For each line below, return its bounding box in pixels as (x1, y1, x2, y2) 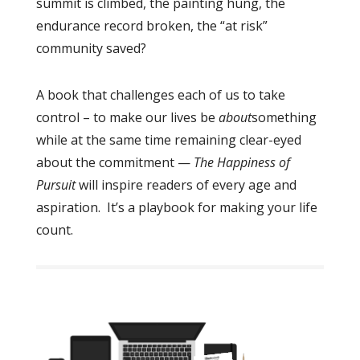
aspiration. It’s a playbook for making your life (35, 198, 317, 216)
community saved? (35, 39, 146, 57)
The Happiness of (193, 153, 290, 171)
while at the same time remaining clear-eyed (35, 130, 301, 149)
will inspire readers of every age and (78, 175, 297, 194)
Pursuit (35, 175, 79, 194)
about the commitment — (35, 153, 194, 171)
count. (35, 220, 73, 239)
